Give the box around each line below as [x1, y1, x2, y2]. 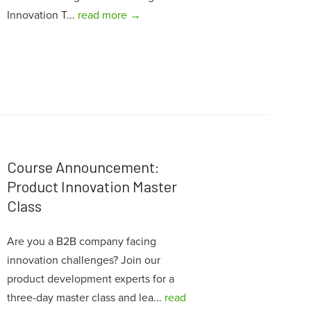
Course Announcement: [6, 158, 160, 176]
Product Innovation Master [6, 177, 177, 196]
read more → [77, 8, 141, 22]
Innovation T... [6, 8, 78, 22]
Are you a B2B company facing [6, 235, 156, 249]
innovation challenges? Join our [6, 253, 160, 268]
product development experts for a [6, 272, 174, 287]
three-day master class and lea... [6, 291, 165, 305]
